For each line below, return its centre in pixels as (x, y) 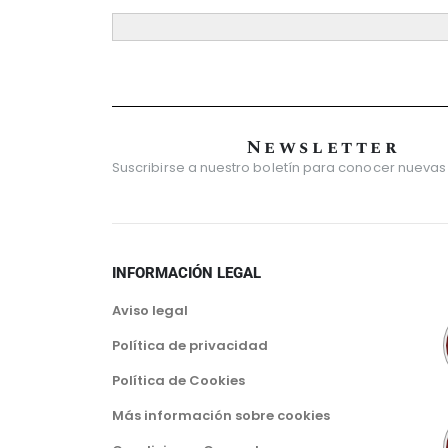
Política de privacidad (190, 346)
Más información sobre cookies (221, 416)
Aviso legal (150, 311)
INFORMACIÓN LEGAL (186, 273)
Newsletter (323, 148)
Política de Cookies (178, 381)
